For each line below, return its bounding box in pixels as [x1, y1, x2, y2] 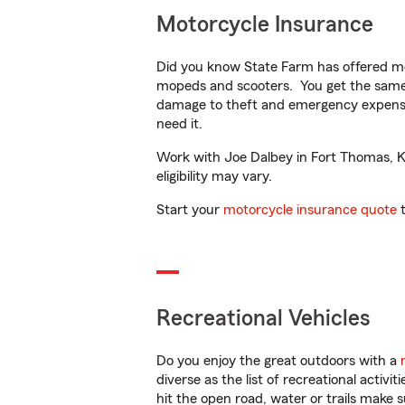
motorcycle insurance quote [223, 202, 397, 217]
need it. [156, 117, 206, 131]
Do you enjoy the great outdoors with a [156, 353, 400, 368]
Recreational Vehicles [156, 307, 371, 330]
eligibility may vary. [156, 169, 272, 184]
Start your [156, 202, 223, 217]
